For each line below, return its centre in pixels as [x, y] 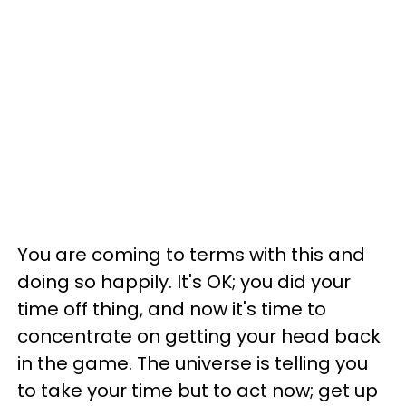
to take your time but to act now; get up [198, 391]
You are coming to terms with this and [191, 255]
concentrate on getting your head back [199, 336]
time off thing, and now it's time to [172, 309]
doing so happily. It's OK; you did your [184, 282]
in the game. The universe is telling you [193, 363]
